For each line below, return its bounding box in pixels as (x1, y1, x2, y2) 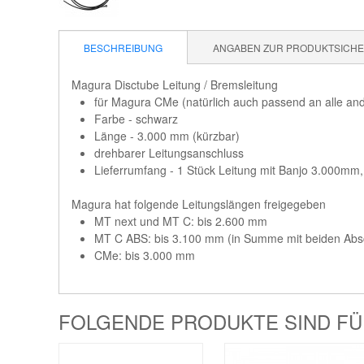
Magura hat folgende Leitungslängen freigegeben (71, 196, 326, 212)
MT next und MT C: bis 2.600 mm (94, 213, 267, 229)
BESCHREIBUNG (84, 41, 162, 54)
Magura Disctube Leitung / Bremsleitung (71, 76, 278, 93)
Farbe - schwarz (94, 110, 178, 127)
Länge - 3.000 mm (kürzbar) (94, 128, 240, 144)
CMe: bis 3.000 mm (94, 247, 195, 263)
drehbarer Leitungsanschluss (94, 145, 244, 161)
